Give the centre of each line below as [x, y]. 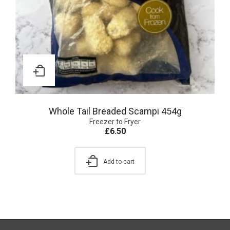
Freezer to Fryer [115, 121]
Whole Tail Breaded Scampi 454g [115, 111]
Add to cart [119, 161]
